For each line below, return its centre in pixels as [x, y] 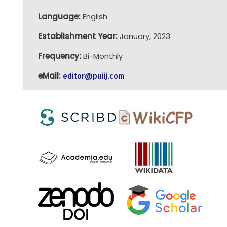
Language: [59, 16]
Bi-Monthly [102, 56]
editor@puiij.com [93, 76]
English [94, 16]
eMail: [50, 75]
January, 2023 [144, 36]
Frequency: [59, 56]
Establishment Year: [78, 36]
